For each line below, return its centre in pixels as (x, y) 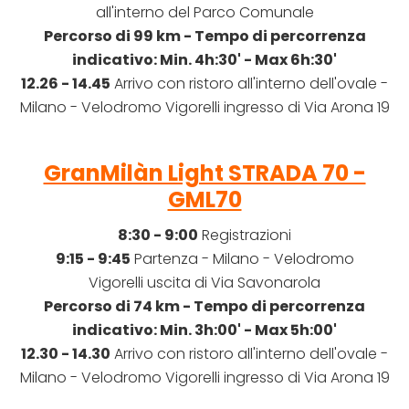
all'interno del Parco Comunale (204, 13)
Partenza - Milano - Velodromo (242, 259)
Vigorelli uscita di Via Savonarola (204, 283)
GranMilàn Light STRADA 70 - (204, 173)
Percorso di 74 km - (119, 307)
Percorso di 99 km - (119, 37)
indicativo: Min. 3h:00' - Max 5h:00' (204, 330)
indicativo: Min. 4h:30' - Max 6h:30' (204, 60)
